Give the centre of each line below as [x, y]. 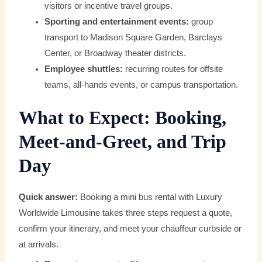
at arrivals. [39, 245]
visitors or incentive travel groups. [109, 6]
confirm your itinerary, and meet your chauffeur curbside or [130, 229]
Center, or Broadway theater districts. [116, 54]
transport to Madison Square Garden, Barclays [134, 38]
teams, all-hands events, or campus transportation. [142, 85]
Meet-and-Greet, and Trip [123, 142]
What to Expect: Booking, [123, 118]
